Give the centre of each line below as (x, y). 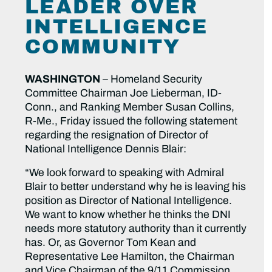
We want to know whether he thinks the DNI (128, 215)
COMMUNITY (103, 47)
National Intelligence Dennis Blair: (106, 149)
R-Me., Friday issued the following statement (131, 121)
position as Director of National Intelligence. (129, 201)
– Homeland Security (151, 80)
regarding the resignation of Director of (117, 135)
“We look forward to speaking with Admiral (125, 173)
